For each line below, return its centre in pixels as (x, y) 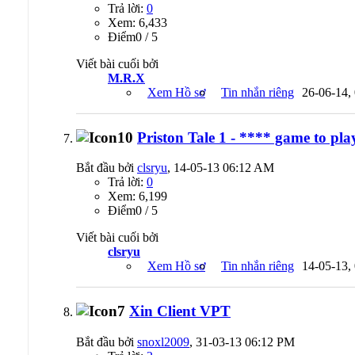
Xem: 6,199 (137, 197)
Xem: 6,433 (137, 22)
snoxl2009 (163, 342)
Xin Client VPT (180, 311)
